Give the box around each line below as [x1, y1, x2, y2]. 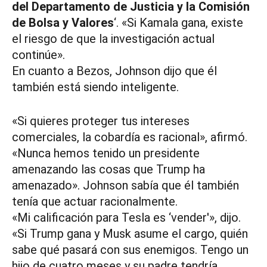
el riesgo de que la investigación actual [12, 32, 215, 46]
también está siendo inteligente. [12, 80, 179, 95]
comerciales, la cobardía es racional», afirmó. [12, 130, 247, 145]
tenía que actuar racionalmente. [12, 194, 178, 209]
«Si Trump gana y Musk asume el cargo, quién [12, 226, 248, 241]
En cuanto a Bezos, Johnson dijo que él [12, 64, 217, 79]
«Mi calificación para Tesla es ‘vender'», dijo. [12, 210, 241, 225]
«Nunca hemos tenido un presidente [12, 146, 200, 161]
